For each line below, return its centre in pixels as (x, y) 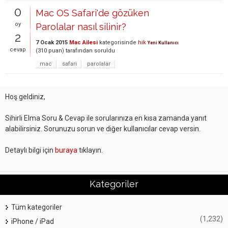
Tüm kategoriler (37, 207)
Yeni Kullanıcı (163, 43)
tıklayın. (90, 150)
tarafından (79, 51)
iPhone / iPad (33, 221)
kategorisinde (117, 42)
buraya (66, 150)
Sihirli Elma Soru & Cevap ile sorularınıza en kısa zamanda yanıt (106, 118)
